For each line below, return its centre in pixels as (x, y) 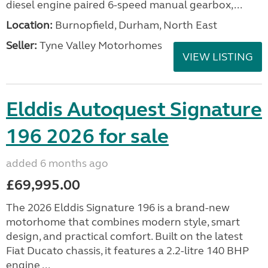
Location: (29, 25)
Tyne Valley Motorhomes (100, 45)
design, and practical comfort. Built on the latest (124, 236)
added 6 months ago (57, 163)
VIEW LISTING (218, 57)
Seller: (22, 45)
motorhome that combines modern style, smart (123, 222)
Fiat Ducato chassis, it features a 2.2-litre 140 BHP (127, 251)
